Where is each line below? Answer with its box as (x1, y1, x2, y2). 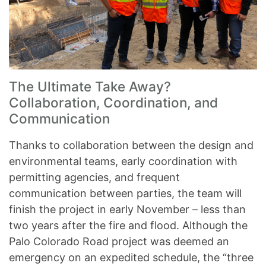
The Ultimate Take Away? (9, 78, 171, 95)
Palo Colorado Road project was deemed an (9, 235, 229, 248)
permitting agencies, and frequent (9, 171, 180, 184)
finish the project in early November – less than (9, 203, 246, 216)
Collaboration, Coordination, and (9, 94, 218, 111)
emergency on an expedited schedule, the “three (9, 251, 254, 264)
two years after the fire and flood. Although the (9, 219, 248, 232)
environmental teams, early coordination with (9, 155, 237, 168)
